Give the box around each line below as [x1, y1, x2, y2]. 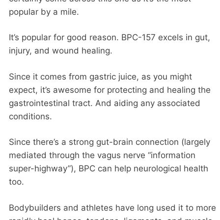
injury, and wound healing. [9, 46, 112, 56]
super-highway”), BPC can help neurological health [9, 164, 208, 174]
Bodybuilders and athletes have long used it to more [9, 202, 216, 213]
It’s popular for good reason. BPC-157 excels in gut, [9, 32, 210, 43]
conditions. [9, 111, 52, 121]
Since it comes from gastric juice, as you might [9, 71, 192, 82]
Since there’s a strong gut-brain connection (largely [9, 137, 210, 147]
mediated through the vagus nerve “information [9, 150, 195, 161]
